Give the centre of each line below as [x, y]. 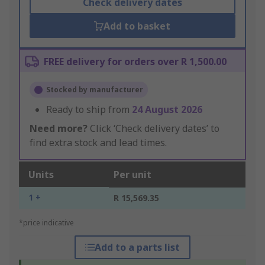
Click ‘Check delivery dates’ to [153, 129]
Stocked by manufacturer [95, 90]
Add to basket [137, 26]
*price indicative [46, 223]
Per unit [132, 175]
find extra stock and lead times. [98, 143]
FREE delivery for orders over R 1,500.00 [135, 62]
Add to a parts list [137, 248]
